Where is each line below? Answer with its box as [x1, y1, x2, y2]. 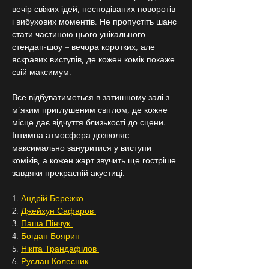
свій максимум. [12, 67, 71, 77]
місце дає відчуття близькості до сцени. [12, 117, 168, 128]
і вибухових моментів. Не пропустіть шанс [12, 16, 179, 27]
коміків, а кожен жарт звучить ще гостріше [12, 155, 178, 166]
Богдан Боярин [21, 231, 82, 241]
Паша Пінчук [21, 218, 73, 229]
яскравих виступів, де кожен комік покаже [12, 54, 177, 65]
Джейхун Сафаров [21, 205, 96, 216]
